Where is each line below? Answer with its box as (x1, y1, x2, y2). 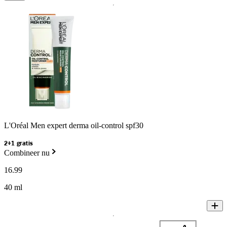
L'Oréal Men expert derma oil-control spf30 (4, 121, 143, 130)
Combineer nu (4, 148, 50, 157)
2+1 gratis (4, 140, 33, 146)
